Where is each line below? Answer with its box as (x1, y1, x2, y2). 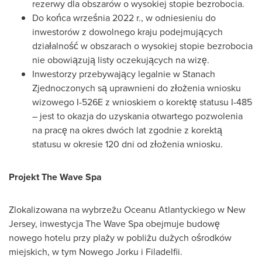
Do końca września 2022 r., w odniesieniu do (32, 11, 216, 25)
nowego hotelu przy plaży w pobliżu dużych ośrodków (9, 231, 232, 244)
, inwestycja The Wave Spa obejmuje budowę (35, 217, 220, 230)
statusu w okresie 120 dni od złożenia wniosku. (32, 137, 223, 151)
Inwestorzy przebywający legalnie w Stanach (32, 67, 215, 81)
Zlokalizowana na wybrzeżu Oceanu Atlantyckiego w (9, 203, 227, 216)
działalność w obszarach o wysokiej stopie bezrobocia (32, 39, 253, 53)
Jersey (9, 217, 35, 230)
